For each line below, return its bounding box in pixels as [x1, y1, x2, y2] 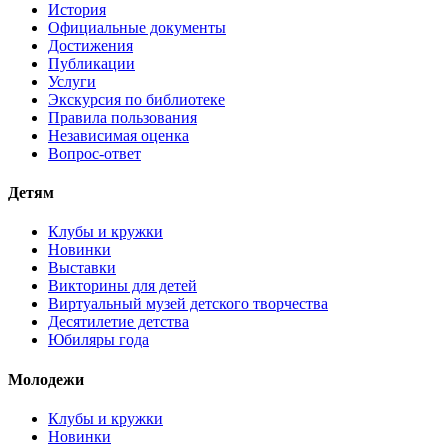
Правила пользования [48, 108, 197, 126]
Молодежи [8, 370, 84, 388]
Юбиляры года [48, 331, 149, 349]
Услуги [48, 72, 96, 90]
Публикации [48, 54, 135, 72]
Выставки [48, 259, 116, 277]
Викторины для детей [48, 277, 197, 295]
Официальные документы [48, 18, 226, 36]
